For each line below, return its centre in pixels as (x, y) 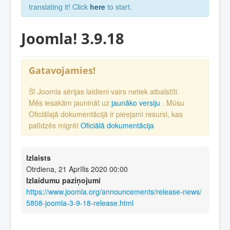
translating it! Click (59, 7)
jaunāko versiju (137, 103)
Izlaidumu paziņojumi (63, 180)
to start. (119, 7)
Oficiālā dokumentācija (117, 126)
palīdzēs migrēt (55, 126)
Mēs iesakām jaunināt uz (70, 103)
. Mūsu (173, 103)
